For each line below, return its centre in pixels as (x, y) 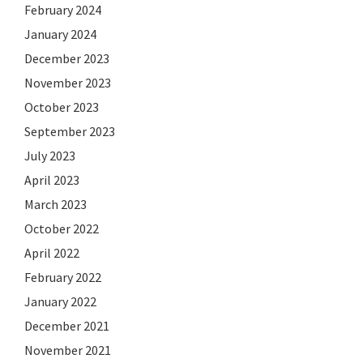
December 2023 (67, 58)
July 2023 (50, 155)
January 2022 (60, 301)
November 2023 (68, 82)
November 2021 (68, 350)
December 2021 (67, 325)
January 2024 (60, 34)
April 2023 (52, 179)
